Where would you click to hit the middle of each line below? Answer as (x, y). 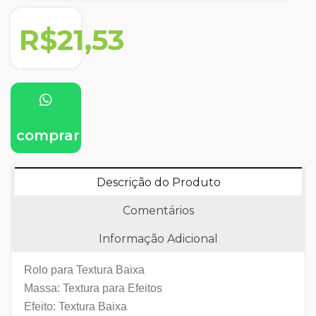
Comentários (158, 211)
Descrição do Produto (158, 183)
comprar (46, 136)
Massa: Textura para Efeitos (93, 288)
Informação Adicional (158, 239)
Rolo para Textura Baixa (84, 270)
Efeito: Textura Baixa (75, 307)
